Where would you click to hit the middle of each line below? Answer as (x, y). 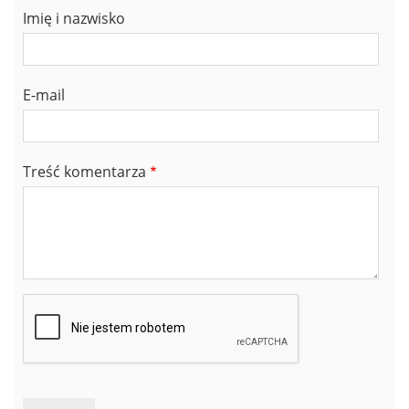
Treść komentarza (84, 172)
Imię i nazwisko (74, 19)
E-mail (44, 95)
